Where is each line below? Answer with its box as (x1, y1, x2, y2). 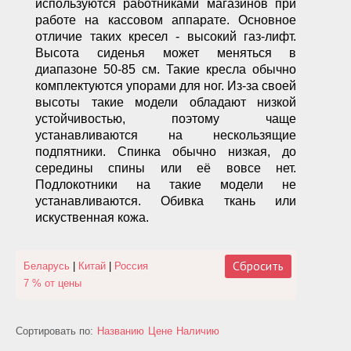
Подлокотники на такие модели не (35, 178, 297, 191)
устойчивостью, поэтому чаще (35, 112, 297, 125)
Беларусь (24, 260, 70, 272)
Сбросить (233, 258, 284, 273)
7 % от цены (24, 277, 81, 289)
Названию (97, 325, 144, 337)
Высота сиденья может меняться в (35, 46, 297, 60)
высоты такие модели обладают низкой (35, 96, 297, 109)
